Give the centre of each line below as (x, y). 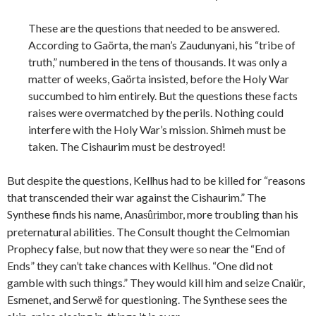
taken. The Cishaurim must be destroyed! (127, 147)
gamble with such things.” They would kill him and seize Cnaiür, (156, 283)
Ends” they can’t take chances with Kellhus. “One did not (140, 266)
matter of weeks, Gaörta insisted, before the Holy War (159, 79)
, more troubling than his (241, 214)
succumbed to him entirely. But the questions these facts (163, 96)
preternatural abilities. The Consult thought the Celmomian (148, 232)
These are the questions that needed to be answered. (154, 28)
